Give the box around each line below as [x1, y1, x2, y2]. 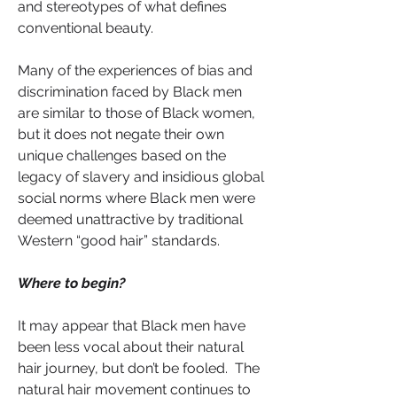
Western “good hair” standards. [18, 232, 223, 249]
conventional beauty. [18, 19, 153, 36]
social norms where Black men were [18, 190, 255, 206]
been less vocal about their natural [18, 339, 244, 355]
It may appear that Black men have [18, 317, 245, 334]
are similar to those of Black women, [18, 105, 255, 121]
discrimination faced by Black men [18, 83, 242, 100]
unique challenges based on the [18, 147, 226, 164]
